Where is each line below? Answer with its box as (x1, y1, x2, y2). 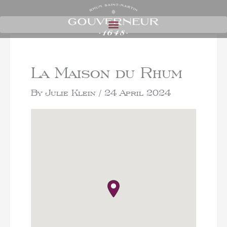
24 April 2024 (104, 87, 171, 98)
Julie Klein (45, 87, 99, 98)
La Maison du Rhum (30, 62, 182, 82)
